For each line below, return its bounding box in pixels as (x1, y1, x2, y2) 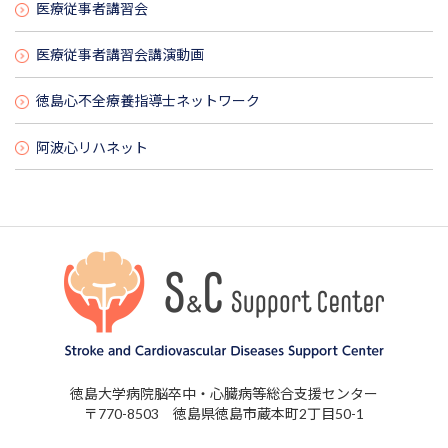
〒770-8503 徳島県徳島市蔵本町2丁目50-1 (84, 405, 364, 423)
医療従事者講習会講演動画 (36, 46, 204, 64)
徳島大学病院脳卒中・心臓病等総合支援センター (70, 385, 378, 403)
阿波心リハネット (36, 138, 148, 156)
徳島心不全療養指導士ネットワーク (36, 92, 260, 110)
